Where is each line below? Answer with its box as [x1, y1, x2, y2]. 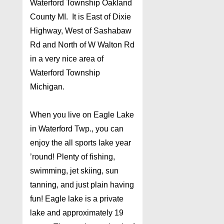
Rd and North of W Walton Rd [30, 40, 134, 49]
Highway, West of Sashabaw [30, 26, 131, 35]
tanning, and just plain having [30, 180, 134, 189]
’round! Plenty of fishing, [30, 152, 115, 161]
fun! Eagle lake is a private [30, 194, 123, 203]
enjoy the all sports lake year [30, 138, 131, 147]
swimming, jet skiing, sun [30, 166, 118, 175]
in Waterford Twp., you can [30, 124, 123, 133]
